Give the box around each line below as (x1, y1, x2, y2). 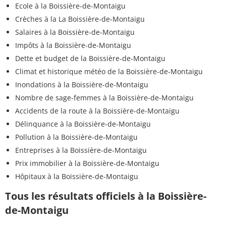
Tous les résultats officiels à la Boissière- (5, 189, 206, 203)
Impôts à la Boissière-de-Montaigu (15, 40, 131, 50)
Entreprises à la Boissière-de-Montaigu (15, 145, 147, 155)
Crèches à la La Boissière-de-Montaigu (15, 14, 145, 24)
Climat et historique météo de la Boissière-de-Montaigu (15, 66, 203, 76)
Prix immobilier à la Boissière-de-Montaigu (15, 158, 159, 168)
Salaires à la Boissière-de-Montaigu (15, 27, 135, 37)
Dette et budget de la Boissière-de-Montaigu (15, 53, 165, 63)
